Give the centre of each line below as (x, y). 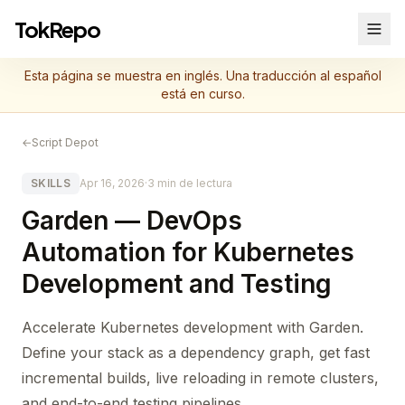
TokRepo (57, 29)
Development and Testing (177, 284)
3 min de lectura (189, 183)
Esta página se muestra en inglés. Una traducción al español (202, 75)
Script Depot (65, 142)
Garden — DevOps (132, 221)
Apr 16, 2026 (112, 183)
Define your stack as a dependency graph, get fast (196, 353)
